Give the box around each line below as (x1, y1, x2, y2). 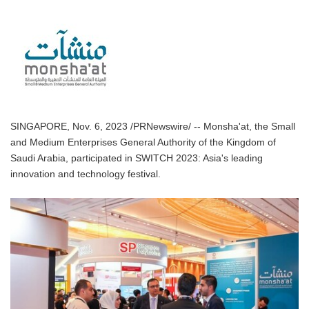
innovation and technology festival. (10, 169, 161, 179)
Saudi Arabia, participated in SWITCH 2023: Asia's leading (10, 153, 263, 163)
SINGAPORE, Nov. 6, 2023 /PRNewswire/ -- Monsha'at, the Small (10, 121, 295, 132)
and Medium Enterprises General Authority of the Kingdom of (10, 137, 276, 148)
